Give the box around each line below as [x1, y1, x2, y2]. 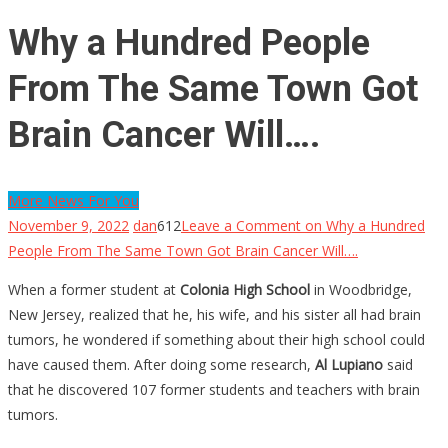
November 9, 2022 [8, 215, 129, 235]
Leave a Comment [181, 215, 301, 235]
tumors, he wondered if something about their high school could [8, 329, 425, 349]
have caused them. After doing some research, [8, 354, 315, 374]
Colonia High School [176, 279, 310, 299]
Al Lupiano [315, 354, 383, 374]
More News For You [8, 190, 139, 210]
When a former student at [8, 279, 176, 299]
